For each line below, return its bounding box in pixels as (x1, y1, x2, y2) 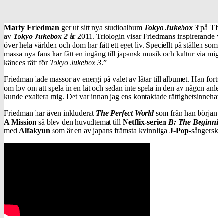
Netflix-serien (123, 117, 166, 126)
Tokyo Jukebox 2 (13, 32, 68, 40)
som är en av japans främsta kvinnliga (50, 126, 169, 135)
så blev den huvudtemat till (36, 117, 123, 126)
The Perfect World (96, 109, 154, 117)
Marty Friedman (4, 23, 59, 32)
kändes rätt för (4, 58, 50, 67)
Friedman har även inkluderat (4, 109, 96, 117)
